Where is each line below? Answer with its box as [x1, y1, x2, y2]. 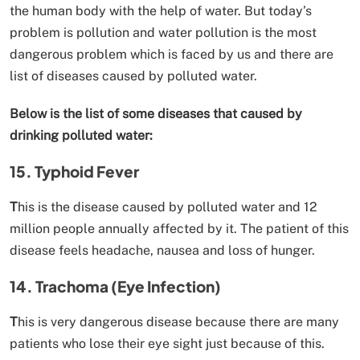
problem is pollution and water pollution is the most [10, 24, 317, 40]
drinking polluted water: [10, 127, 153, 143]
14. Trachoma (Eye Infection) [10, 276, 221, 296]
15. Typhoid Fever [10, 161, 139, 181]
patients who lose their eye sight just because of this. [10, 335, 325, 351]
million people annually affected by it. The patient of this [10, 220, 349, 236]
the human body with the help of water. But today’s [10, 2, 312, 18]
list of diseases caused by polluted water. [10, 67, 257, 84]
